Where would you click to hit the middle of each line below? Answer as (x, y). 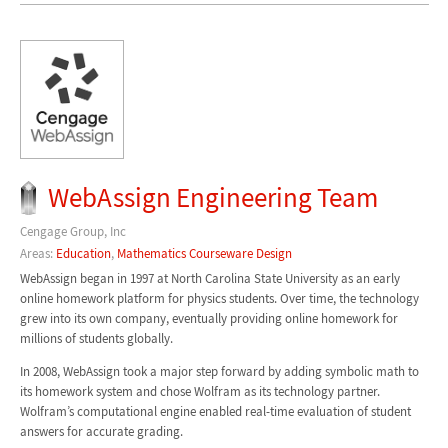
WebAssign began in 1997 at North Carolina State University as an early (209, 278)
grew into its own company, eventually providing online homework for (208, 318)
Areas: (37, 254)
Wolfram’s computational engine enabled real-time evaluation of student (215, 411)
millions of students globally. (96, 338)
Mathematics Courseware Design (204, 254)
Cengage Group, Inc (72, 231)
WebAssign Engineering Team (213, 196)
